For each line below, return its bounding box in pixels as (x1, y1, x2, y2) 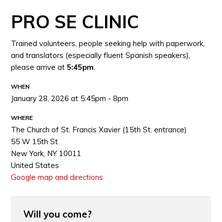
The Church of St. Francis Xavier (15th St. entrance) (11, 125, 187, 134)
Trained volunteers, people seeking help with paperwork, (11, 39, 205, 48)
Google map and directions (11, 172, 104, 182)
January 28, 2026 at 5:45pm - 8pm (11, 94, 129, 103)
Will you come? (23, 208, 92, 220)
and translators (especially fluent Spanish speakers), (11, 51, 191, 60)
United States (11, 161, 59, 170)
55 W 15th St (11, 137, 58, 146)
